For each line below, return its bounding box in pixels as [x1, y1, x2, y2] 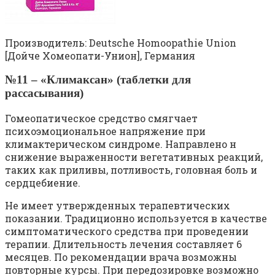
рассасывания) [5, 87, 83, 100]
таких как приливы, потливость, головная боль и [5, 163, 257, 177]
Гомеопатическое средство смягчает [5, 112, 198, 125]
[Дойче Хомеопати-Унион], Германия [5, 48, 195, 62]
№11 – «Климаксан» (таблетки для [5, 73, 191, 87]
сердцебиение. [5, 176, 80, 190]
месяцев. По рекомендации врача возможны [5, 250, 237, 264]
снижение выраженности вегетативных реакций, [5, 150, 263, 164]
